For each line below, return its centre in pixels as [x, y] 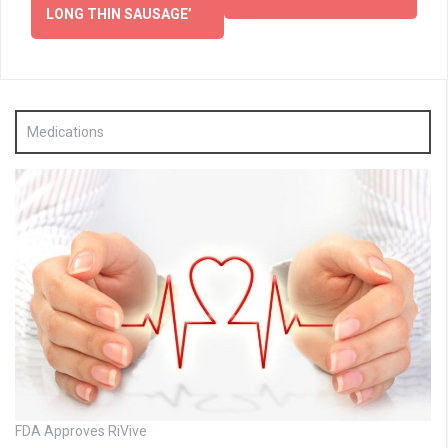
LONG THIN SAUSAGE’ [119, 14]
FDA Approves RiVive [81, 430]
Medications [65, 132]
